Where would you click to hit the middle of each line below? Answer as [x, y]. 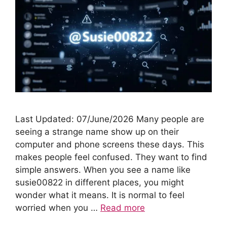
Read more [123, 207]
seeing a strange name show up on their [97, 131]
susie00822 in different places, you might [100, 182]
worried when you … [58, 207]
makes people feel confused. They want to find [111, 157]
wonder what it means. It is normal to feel [100, 195]
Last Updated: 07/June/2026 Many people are [110, 119]
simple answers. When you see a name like [103, 169]
